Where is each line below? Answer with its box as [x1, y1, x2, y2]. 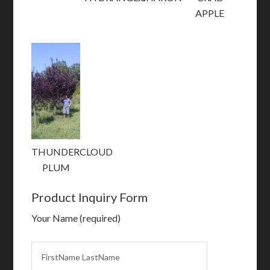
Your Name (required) [31, 212, 121, 224]
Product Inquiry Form [31, 190, 148, 205]
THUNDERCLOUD [31, 146, 113, 158]
